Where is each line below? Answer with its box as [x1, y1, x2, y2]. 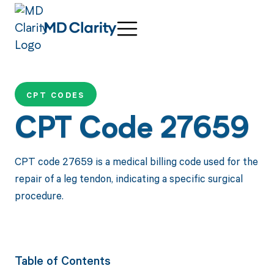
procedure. [14, 188, 64, 202]
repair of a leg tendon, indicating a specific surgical [14, 171, 243, 185]
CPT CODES [26, 90, 85, 101]
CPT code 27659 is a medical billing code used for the [14, 154, 258, 168]
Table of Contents [14, 253, 111, 268]
